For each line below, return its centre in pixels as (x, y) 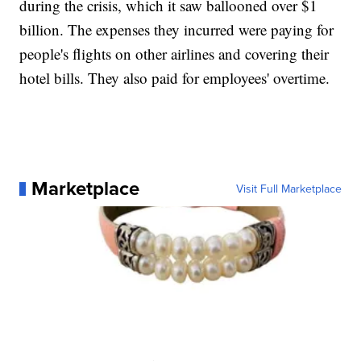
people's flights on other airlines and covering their (174, 54)
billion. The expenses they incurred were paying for (177, 30)
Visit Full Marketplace (288, 189)
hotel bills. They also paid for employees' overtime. (175, 78)
